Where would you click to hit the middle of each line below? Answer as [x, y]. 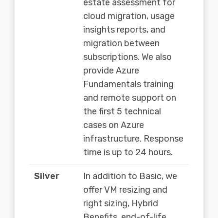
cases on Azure [114, 125]
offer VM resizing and [125, 190]
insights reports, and [124, 29]
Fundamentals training [128, 84]
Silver [47, 176]
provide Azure [111, 70]
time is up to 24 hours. [128, 152]
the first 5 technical [122, 111]
